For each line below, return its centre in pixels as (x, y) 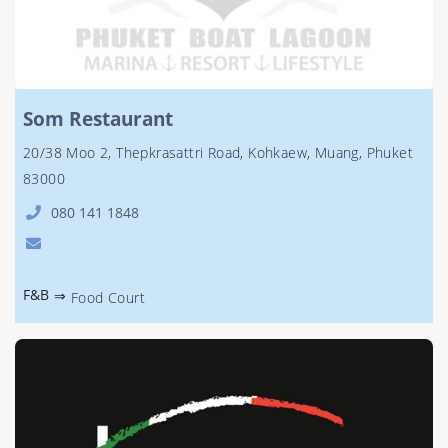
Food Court (108, 297)
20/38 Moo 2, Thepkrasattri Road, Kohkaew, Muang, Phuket (218, 152)
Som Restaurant (98, 118)
